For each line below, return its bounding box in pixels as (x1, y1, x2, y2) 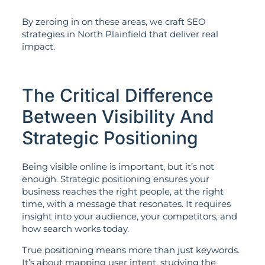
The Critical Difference (21, 85, 214, 106)
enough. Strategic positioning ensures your (21, 173, 209, 185)
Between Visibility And (21, 106, 214, 128)
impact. (21, 41, 55, 53)
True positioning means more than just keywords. (21, 244, 240, 256)
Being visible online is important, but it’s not (21, 161, 214, 173)
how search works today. (21, 223, 129, 235)
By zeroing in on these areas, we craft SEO (21, 16, 206, 28)
